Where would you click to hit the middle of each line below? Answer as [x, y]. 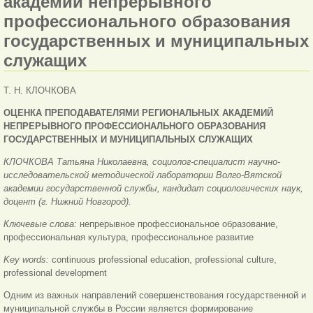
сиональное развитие [209, 238]
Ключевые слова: [42, 224]
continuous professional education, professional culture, [164, 260]
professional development [55, 273]
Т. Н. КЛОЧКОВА [40, 91]
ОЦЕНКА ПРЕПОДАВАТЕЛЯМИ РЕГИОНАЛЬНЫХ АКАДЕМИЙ [138, 113]
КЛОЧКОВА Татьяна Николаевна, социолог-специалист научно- [142, 162]
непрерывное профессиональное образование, [179, 224]
